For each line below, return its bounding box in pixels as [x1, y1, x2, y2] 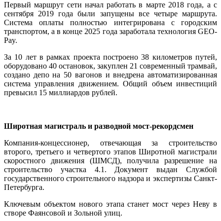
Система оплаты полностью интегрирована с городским [4, 18, 217, 27]
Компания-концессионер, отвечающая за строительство [4, 138, 217, 147]
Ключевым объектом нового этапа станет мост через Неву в [4, 199, 217, 208]
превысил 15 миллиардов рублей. [4, 88, 117, 97]
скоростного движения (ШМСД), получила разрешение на [4, 156, 217, 165]
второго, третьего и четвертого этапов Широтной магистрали [4, 147, 217, 156]
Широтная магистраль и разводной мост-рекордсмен [4, 121, 193, 130]
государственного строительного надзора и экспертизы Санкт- [4, 174, 217, 183]
